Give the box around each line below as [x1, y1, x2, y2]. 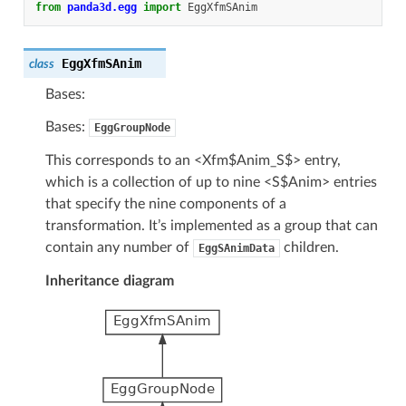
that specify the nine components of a [44, 196, 286, 211]
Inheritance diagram [44, 273, 174, 288]
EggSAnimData [198, 241, 275, 255]
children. [279, 239, 339, 255]
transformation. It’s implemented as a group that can [44, 217, 378, 233]
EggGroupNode [93, 121, 170, 134]
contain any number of [44, 239, 193, 255]
